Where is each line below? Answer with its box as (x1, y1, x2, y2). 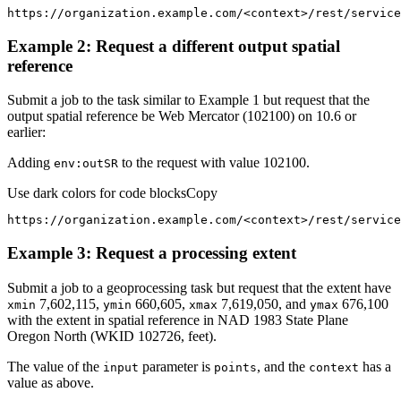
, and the (257, 358, 309, 374)
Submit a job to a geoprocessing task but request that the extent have (7, 279, 391, 295)
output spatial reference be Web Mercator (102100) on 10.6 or (7, 108, 356, 124)
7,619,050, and (218, 295, 310, 311)
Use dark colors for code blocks (7, 185, 186, 201)
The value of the (7, 358, 103, 374)
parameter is (139, 358, 214, 374)
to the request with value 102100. (118, 155, 310, 171)
